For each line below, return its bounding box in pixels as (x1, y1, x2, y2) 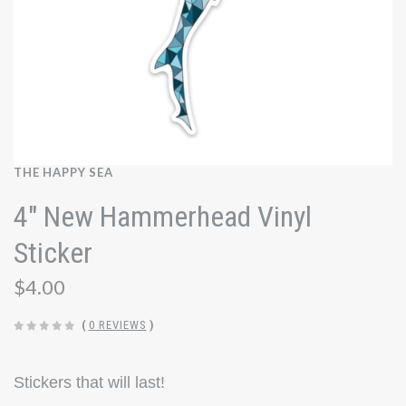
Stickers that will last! (14, 372, 165, 391)
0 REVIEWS (88, 318, 147, 333)
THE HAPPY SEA (14, 165, 113, 179)
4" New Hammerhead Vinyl (14, 199, 312, 235)
